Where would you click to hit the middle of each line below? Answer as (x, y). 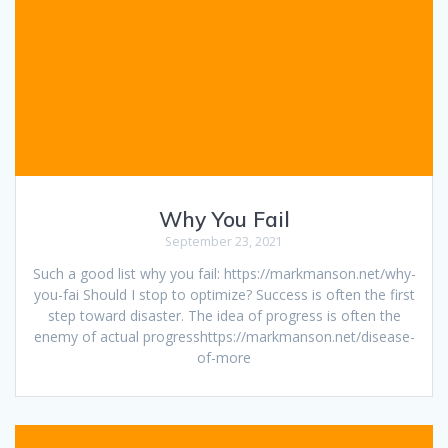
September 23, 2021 (224, 242)
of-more (224, 358)
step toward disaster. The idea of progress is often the (224, 316)
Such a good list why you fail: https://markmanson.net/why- (224, 274)
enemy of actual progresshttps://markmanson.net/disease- (224, 337)
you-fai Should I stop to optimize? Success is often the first (224, 295)
